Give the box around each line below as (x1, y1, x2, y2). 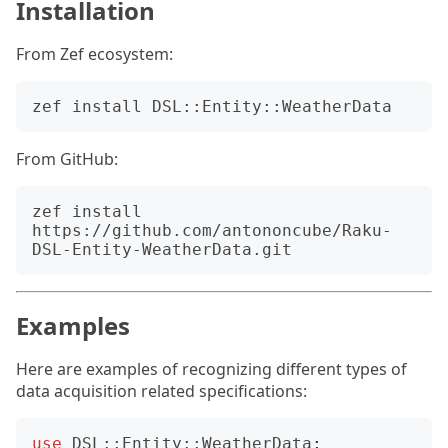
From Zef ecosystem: (16, 43, 173, 65)
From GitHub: (16, 148, 118, 170)
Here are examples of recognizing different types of (16, 358, 407, 380)
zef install (32, 202, 142, 221)
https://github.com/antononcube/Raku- (32, 221, 392, 240)
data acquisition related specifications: (16, 380, 307, 402)
